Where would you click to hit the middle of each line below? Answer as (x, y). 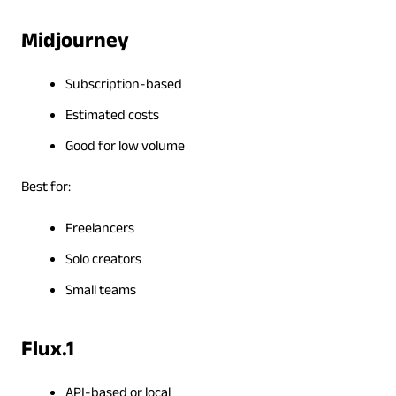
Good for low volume (125, 148)
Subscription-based (123, 86)
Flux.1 (47, 352)
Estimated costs (112, 117)
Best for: (46, 188)
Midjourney (75, 43)
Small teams (100, 292)
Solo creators (103, 261)
